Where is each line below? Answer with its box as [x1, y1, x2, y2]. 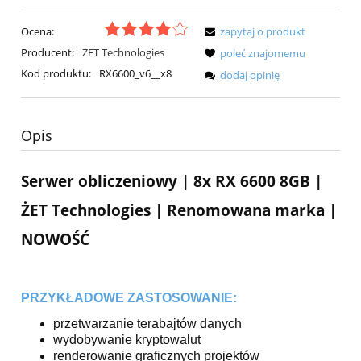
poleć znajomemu [220, 45, 305, 60]
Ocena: [21, 23, 54, 39]
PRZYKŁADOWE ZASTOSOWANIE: [21, 290, 237, 305]
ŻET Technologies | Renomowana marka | [21, 200, 337, 221]
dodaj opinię [220, 67, 280, 82]
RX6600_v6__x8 [98, 65, 172, 81]
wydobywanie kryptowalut [53, 332, 201, 346]
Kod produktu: [21, 65, 91, 81]
